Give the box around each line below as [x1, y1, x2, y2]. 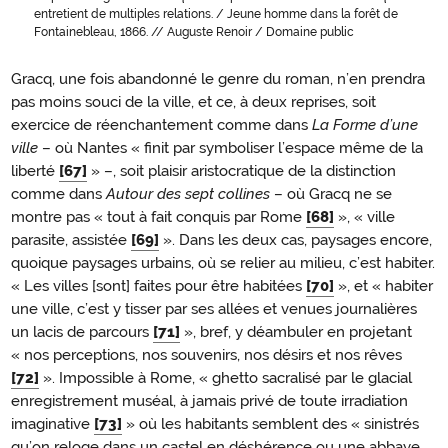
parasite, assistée [11, 230, 131, 249]
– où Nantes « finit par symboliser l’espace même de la [38, 138, 423, 157]
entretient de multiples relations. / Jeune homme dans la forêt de [33, 6, 398, 21]
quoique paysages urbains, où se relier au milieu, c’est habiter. [11, 253, 435, 272]
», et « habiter [334, 276, 433, 295]
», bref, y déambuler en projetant [180, 322, 412, 341]
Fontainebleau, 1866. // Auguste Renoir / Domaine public [33, 24, 354, 39]
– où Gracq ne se [270, 184, 392, 203]
